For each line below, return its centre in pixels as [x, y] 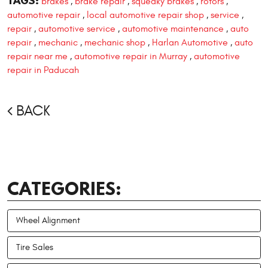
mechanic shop [115, 43]
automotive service [77, 29]
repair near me [37, 57]
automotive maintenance [173, 29]
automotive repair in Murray [131, 57]
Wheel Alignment [48, 220]
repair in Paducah [43, 70]
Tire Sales [35, 247]
